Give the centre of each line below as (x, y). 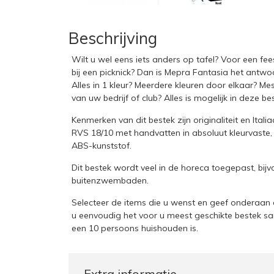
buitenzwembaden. (110, 180)
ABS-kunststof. (103, 146)
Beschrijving (113, 38)
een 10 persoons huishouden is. (135, 228)
